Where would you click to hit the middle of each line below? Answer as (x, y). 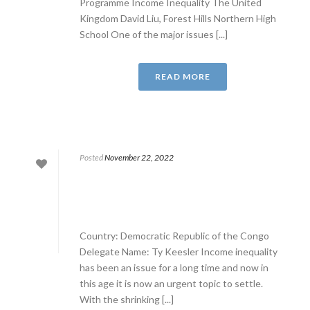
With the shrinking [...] (127, 299)
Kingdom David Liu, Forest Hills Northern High (178, 18)
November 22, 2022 (139, 157)
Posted (91, 157)
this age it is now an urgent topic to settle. (171, 283)
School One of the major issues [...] (154, 34)
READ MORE (183, 76)
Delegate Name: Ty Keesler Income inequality (179, 252)
